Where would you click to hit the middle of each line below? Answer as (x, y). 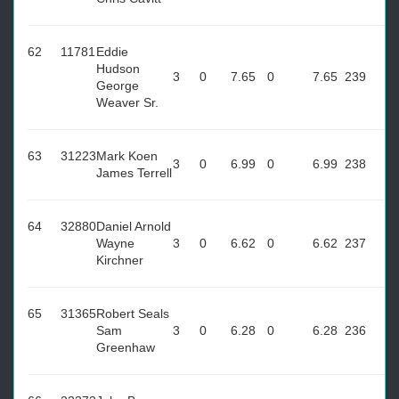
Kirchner (120, 260)
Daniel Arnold (134, 226)
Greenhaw (126, 347)
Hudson (118, 69)
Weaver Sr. (127, 102)
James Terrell (134, 173)
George (118, 85)
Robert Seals (133, 313)
